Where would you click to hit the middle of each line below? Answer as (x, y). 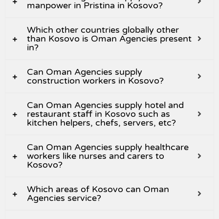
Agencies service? (64, 198)
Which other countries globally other (103, 30)
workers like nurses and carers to (96, 156)
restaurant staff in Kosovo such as (99, 114)
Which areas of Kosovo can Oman (98, 189)
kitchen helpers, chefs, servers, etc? (101, 123)
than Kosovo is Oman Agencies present (109, 39)
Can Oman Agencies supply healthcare (108, 147)
